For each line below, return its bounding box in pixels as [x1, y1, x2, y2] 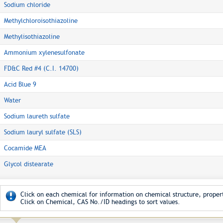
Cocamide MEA [4, 144, 46, 152]
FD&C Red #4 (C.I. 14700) [4, 65, 79, 72]
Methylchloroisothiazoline [4, 17, 78, 24]
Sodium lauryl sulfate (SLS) [4, 128, 82, 136]
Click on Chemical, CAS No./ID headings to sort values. [20, 198, 180, 206]
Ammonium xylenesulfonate [4, 49, 85, 56]
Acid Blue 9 [4, 81, 36, 88]
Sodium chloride [4, 1, 50, 8]
